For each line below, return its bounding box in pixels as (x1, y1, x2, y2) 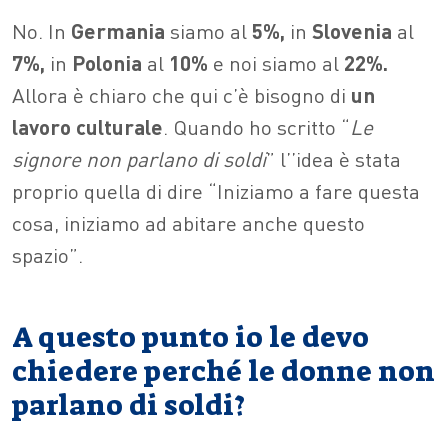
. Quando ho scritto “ (163, 112, 350, 140)
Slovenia (312, 16, 392, 44)
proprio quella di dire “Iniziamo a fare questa (12, 176, 420, 204)
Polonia (72, 48, 142, 76)
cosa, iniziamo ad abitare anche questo (12, 208, 365, 236)
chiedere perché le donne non (12, 352, 435, 390)
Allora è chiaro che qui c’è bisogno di (12, 80, 351, 108)
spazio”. (12, 240, 83, 268)
